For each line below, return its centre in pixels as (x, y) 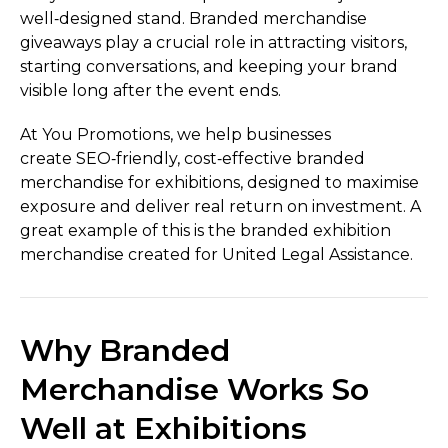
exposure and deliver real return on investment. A (220, 206)
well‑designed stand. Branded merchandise (193, 19)
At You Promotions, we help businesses (175, 134)
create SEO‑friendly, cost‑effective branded (192, 158)
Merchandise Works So (194, 389)
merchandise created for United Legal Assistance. (216, 254)
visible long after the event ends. (150, 91)
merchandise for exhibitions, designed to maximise (219, 182)
